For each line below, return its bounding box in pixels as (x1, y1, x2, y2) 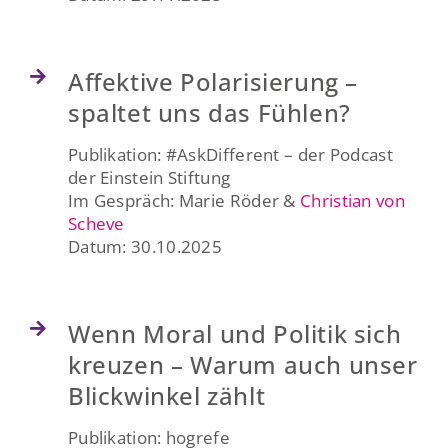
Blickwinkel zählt (67, 378, 266, 412)
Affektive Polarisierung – (67, 64, 358, 98)
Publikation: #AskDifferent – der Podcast (67, 142, 393, 166)
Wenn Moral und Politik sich (67, 316, 402, 350)
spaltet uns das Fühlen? (67, 95, 351, 129)
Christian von (300, 188, 405, 212)
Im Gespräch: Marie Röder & (67, 188, 301, 212)
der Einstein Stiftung (67, 165, 231, 189)
